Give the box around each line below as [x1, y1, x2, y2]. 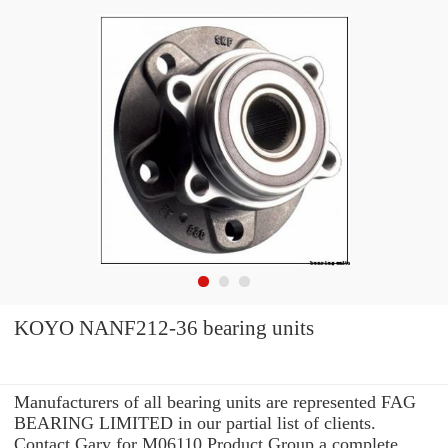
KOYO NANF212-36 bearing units [14, 316, 314, 341]
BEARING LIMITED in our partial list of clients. [14, 412, 376, 433]
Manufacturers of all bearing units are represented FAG [14, 391, 416, 412]
